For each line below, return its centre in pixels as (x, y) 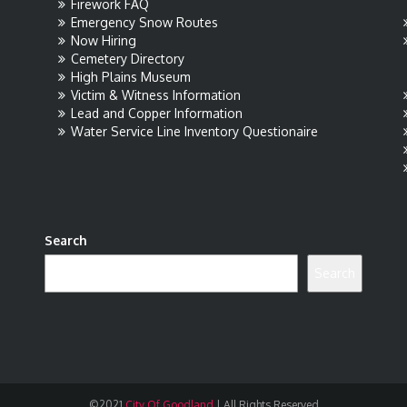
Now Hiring (104, 40)
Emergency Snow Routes (144, 22)
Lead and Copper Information (157, 113)
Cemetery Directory (128, 59)
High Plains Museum (131, 77)
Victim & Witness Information (156, 95)
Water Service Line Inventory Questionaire (194, 131)
